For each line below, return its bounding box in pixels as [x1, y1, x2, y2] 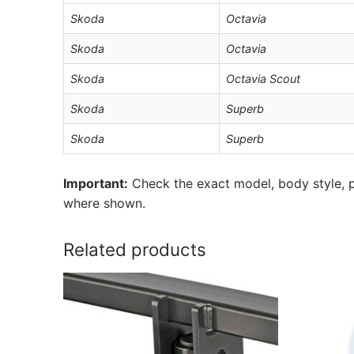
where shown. [63, 195, 145, 212]
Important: [63, 175, 128, 192]
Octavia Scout [226, 71, 300, 85]
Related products [63, 239, 206, 261]
